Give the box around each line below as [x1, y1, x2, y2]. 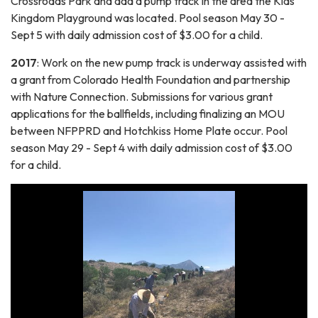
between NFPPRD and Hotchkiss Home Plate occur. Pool [11, 123, 287, 138]
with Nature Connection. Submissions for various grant [11, 89, 273, 104]
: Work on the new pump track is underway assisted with [37, 55, 307, 70]
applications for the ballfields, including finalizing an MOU [11, 106, 285, 121]
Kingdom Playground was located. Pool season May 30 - [11, 10, 285, 25]
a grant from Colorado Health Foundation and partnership [11, 72, 290, 87]
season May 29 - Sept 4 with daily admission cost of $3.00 [11, 140, 292, 155]
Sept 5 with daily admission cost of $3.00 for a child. [11, 27, 265, 42]
